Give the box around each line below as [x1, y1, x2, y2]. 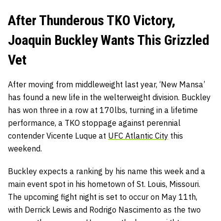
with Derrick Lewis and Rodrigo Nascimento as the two [8, 205, 201, 215]
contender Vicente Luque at [8, 131, 108, 141]
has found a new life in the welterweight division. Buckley [8, 92, 211, 103]
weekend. [8, 144, 42, 154]
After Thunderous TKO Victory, [8, 12, 175, 29]
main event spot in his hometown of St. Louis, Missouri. [8, 179, 200, 189]
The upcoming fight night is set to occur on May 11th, [8, 192, 197, 202]
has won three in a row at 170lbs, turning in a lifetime [8, 105, 198, 115]
